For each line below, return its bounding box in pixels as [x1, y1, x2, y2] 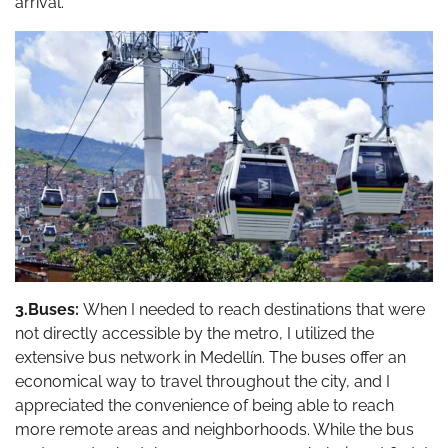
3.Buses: [15, 299, 83, 319]
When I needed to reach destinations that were [83, 299, 425, 319]
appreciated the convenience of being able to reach [15, 395, 394, 415]
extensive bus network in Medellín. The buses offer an [15, 347, 406, 367]
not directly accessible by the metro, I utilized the [15, 323, 374, 343]
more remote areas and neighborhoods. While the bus [15, 419, 414, 439]
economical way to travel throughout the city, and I [15, 371, 390, 391]
